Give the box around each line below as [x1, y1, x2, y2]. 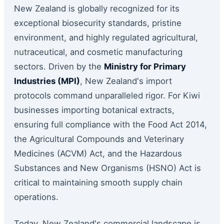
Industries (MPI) [14, 76, 80, 86]
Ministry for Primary [104, 61, 186, 72]
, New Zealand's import [80, 76, 172, 86]
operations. [14, 192, 58, 202]
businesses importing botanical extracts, [14, 105, 174, 115]
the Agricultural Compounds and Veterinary [14, 134, 184, 144]
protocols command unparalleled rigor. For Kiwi [14, 90, 200, 101]
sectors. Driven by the [14, 61, 104, 72]
